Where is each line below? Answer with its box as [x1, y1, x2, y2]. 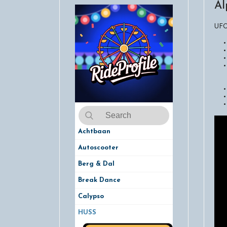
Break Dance [78, 177, 121, 184]
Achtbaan [78, 128, 110, 135]
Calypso [78, 193, 104, 200]
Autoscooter [78, 144, 119, 152]
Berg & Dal [78, 161, 115, 168]
